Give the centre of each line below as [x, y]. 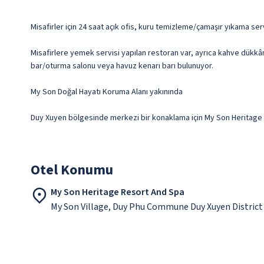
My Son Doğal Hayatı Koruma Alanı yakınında [107, 92]
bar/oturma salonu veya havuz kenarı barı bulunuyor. [122, 66]
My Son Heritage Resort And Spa [118, 192]
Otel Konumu [72, 170]
